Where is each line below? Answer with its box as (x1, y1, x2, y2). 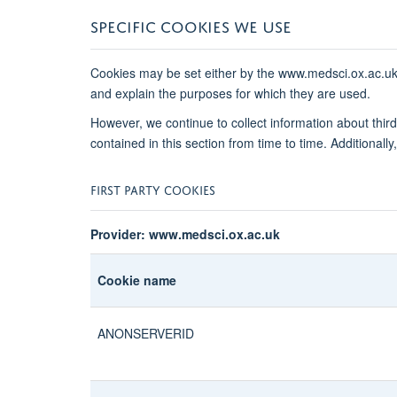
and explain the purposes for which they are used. (90, 83, 370, 102)
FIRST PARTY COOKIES (90, 178, 215, 198)
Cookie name (97, 270, 176, 289)
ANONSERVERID (97, 323, 194, 342)
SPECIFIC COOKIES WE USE (90, 12, 292, 36)
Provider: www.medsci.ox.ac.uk (90, 224, 280, 243)
